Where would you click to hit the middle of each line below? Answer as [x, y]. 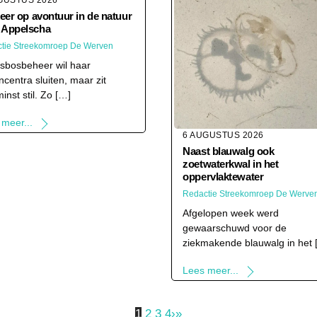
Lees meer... [211, 271]
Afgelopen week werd [231, 213]
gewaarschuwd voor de [235, 228]
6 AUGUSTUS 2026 [223, 136]
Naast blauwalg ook [229, 151]
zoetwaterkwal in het [231, 163]
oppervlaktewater [223, 176]
